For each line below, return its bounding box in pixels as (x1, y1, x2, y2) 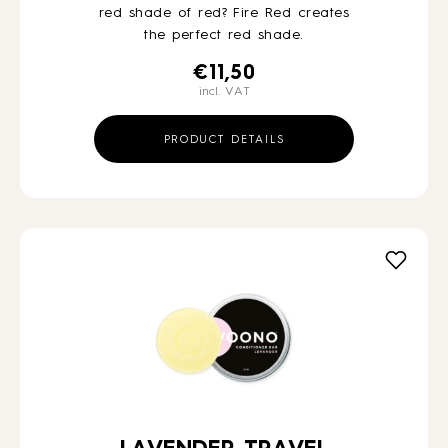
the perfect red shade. (144, 28, 304, 42)
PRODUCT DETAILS (163, 135, 285, 146)
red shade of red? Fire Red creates (98, 6, 349, 20)
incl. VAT (198, 86, 250, 98)
